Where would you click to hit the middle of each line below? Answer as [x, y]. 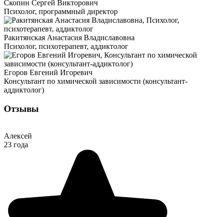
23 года [16, 145]
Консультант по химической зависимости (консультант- [96, 81]
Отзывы [21, 108]
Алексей [18, 136]
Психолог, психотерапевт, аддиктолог [66, 46]
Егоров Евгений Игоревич [48, 72]
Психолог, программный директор [61, 11]
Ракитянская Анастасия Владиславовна [69, 38]
